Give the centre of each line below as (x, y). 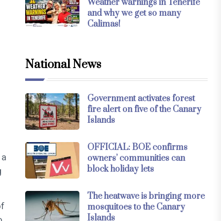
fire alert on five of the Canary (145, 110)
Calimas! (104, 24)
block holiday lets (121, 169)
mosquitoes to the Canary (136, 207)
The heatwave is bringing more (146, 197)
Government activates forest (141, 99)
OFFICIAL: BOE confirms (138, 148)
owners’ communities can (136, 159)
